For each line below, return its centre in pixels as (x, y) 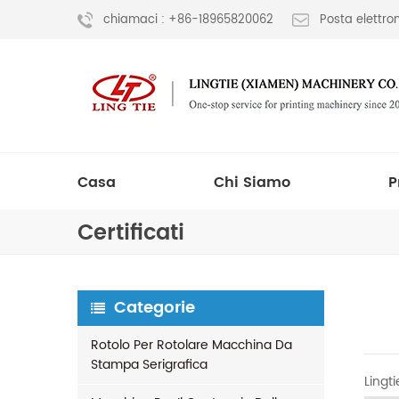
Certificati (131, 233)
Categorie (155, 308)
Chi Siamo (252, 183)
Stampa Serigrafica (149, 365)
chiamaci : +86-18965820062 (188, 20)
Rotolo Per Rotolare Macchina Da (191, 345)
